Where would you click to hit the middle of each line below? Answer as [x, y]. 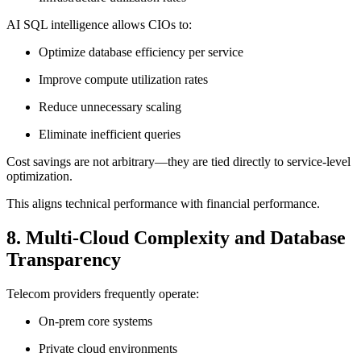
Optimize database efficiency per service [141, 52]
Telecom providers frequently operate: [103, 294]
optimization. [39, 176]
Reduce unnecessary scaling [110, 107]
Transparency [64, 260]
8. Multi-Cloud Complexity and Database [176, 238]
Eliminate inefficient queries [110, 135]
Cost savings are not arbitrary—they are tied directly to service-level [178, 162]
